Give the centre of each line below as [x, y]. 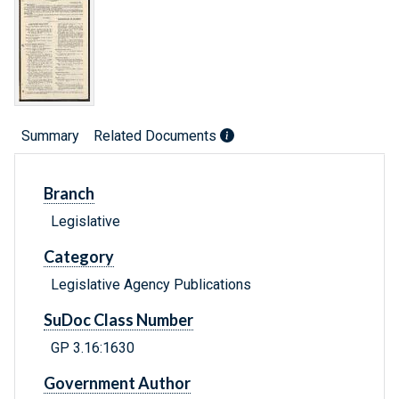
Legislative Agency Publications [151, 285]
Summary [50, 136]
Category [79, 257]
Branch [69, 194]
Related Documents [157, 136]
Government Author [117, 383]
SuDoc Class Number [118, 320]
